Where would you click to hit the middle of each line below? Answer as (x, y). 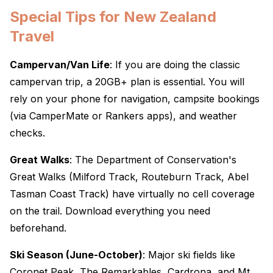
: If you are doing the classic (175, 65)
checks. (27, 133)
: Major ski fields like (189, 255)
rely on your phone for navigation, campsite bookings (135, 99)
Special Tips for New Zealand (113, 17)
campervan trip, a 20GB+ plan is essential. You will (127, 82)
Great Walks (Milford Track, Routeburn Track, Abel (129, 177)
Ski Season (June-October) (76, 255)
